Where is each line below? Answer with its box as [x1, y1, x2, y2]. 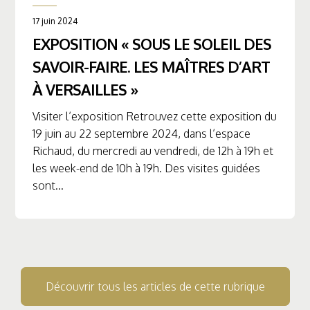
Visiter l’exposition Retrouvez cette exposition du [32, 109, 277, 124]
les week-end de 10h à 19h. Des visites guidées [32, 161, 260, 176]
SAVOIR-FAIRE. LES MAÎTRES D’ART [32, 57, 270, 77]
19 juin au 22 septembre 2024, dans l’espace [32, 127, 250, 141]
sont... [32, 179, 64, 193]
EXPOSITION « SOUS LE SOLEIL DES [32, 34, 271, 54]
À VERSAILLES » [32, 80, 138, 100]
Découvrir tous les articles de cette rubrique [45, 280, 265, 294]
